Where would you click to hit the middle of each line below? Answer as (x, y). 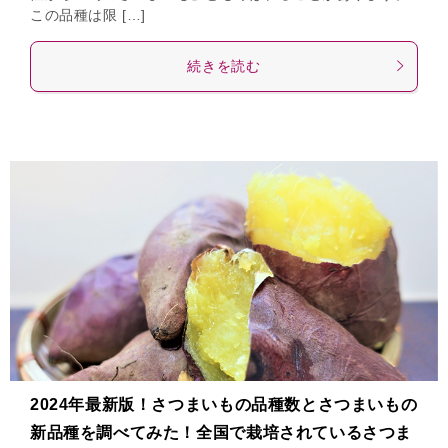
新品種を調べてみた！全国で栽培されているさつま (221, 432)
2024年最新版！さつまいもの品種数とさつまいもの (224, 404)
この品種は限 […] (88, 14)
